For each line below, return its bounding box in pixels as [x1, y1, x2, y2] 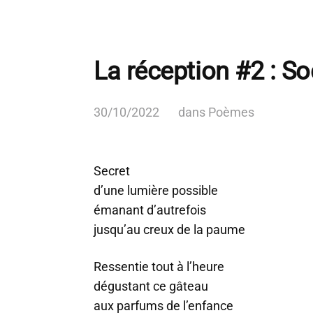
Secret [94, 163, 130, 178]
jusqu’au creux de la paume [94, 222, 245, 237]
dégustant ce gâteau [94, 279, 208, 293]
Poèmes [208, 105, 254, 119]
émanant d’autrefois [94, 203, 206, 217]
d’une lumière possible [94, 183, 218, 198]
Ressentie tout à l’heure [94, 259, 224, 274]
